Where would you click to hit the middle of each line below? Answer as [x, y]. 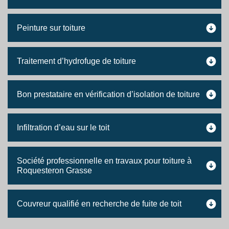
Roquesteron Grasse [54, 170]
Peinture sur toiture [51, 28]
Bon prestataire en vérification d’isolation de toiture [108, 94]
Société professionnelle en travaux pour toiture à [104, 161]
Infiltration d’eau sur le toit [63, 128]
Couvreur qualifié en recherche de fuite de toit [99, 204]
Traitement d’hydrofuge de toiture [76, 61]
